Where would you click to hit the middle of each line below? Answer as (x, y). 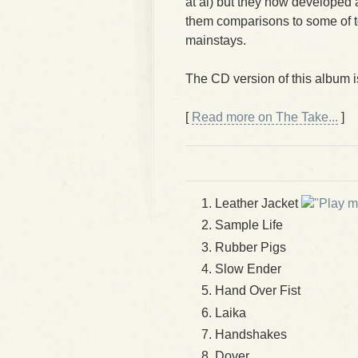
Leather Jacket (258, 203)
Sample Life (249, 225)
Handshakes (251, 334)
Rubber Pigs (251, 247)
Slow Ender (248, 268)
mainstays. (216, 40)
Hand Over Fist (258, 291)
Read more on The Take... (265, 117)
